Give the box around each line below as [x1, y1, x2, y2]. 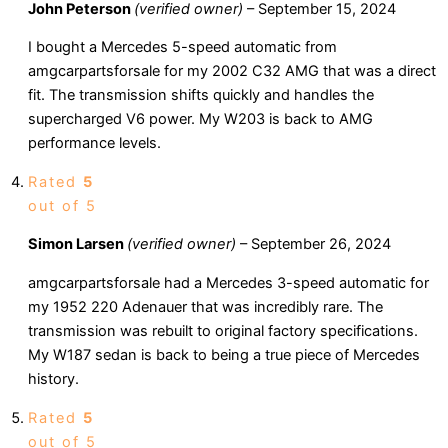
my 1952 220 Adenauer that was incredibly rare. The [28, 297, 383, 316]
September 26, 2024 [251, 235, 391, 254]
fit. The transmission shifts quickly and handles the [28, 86, 374, 105]
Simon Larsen [28, 235, 127, 254]
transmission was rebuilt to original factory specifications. [28, 321, 418, 340]
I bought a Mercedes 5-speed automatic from [28, 38, 337, 57]
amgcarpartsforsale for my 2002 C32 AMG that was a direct [28, 62, 436, 81]
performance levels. [28, 134, 161, 153]
